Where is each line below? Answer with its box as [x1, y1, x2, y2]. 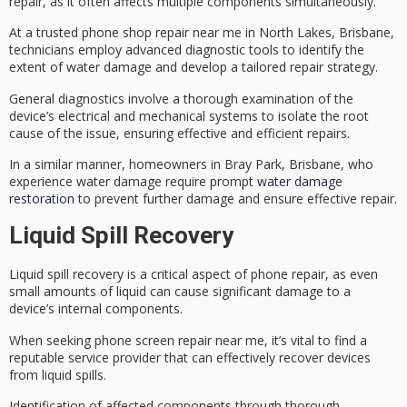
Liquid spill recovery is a [9, 265, 151, 283]
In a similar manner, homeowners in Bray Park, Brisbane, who [9, 154, 373, 173]
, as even [325, 265, 378, 283]
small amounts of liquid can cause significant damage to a [9, 283, 351, 301]
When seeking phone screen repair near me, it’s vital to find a [9, 331, 367, 349]
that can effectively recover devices [161, 348, 371, 366]
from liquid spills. [9, 365, 106, 383]
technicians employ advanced [9, 41, 185, 59]
